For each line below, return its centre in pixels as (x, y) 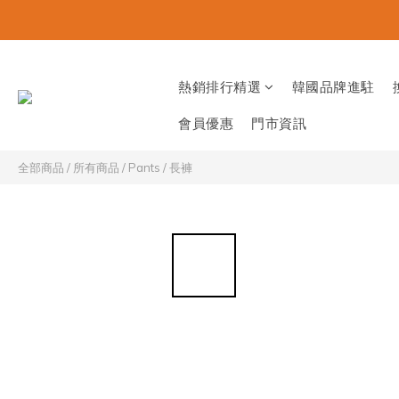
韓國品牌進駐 (333, 87)
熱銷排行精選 (220, 87)
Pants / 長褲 (160, 167)
